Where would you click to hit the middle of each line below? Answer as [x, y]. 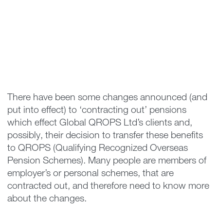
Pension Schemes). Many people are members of [107, 161]
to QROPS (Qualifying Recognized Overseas [98, 149]
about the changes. [48, 199]
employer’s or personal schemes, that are [91, 174]
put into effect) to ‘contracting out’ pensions [97, 111]
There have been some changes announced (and [107, 98]
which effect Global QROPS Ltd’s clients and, [100, 123]
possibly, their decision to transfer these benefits [105, 136]
